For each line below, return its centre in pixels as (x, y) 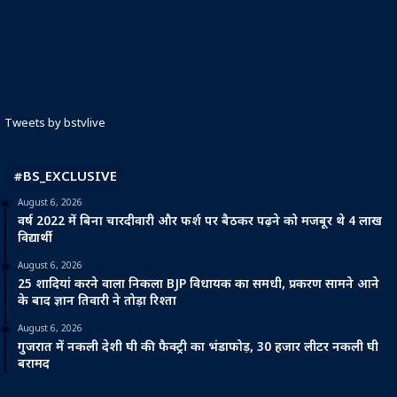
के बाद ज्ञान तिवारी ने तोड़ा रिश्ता (97, 301)
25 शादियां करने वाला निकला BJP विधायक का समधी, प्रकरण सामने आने (198, 284)
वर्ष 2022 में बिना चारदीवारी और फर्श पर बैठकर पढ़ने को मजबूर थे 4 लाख (200, 222)
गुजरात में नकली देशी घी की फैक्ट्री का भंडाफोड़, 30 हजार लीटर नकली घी (198, 347)
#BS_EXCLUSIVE (65, 177)
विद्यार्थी (35, 238)
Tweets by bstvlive (55, 123)
